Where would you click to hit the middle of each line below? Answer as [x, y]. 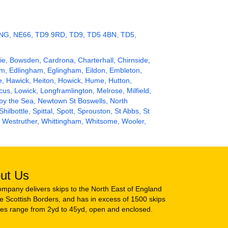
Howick [69, 81]
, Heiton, [44, 81]
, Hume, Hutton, [106, 81]
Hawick [18, 81]
